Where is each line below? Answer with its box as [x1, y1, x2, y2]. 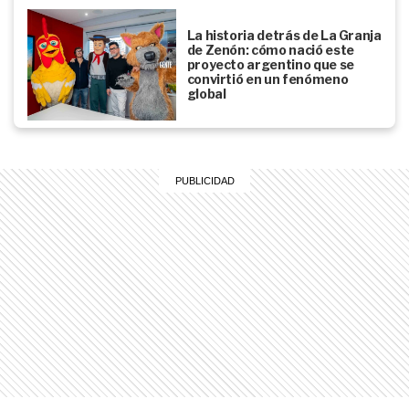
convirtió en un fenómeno [186, 71, 349, 88]
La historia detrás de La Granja [186, 27, 382, 44]
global [186, 86, 226, 102]
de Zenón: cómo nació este [186, 42, 354, 58]
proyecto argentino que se [186, 57, 354, 73]
